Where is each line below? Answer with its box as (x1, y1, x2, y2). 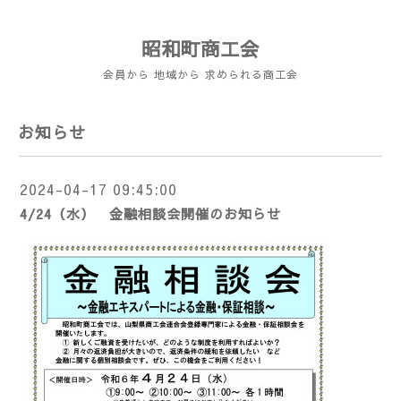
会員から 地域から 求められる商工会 (103, 67, 298, 81)
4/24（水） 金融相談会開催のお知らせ (20, 204, 281, 223)
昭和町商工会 (141, 35, 260, 62)
